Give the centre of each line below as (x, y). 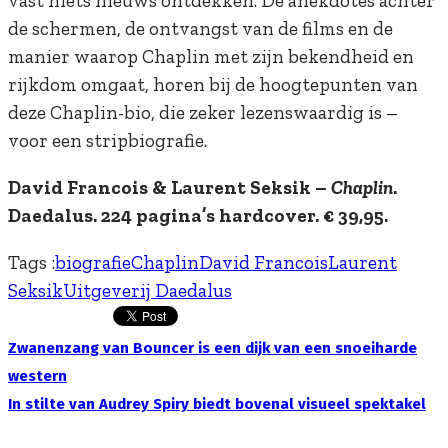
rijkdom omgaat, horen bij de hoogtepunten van (213, 85)
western (37, 376)
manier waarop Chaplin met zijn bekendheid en (211, 57)
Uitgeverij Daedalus (147, 291)
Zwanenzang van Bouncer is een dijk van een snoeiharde (212, 348)
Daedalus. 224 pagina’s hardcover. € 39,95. (198, 216)
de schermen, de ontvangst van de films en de (200, 29)
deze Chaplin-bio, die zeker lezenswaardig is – (203, 113)
